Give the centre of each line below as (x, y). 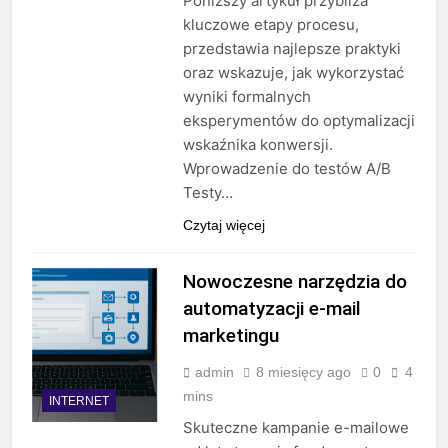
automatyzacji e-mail (271, 309)
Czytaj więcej (223, 225)
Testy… (207, 193)
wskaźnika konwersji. (257, 145)
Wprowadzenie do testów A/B (286, 169)
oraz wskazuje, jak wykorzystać (293, 73)
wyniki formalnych (246, 97)
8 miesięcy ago (303, 372)
